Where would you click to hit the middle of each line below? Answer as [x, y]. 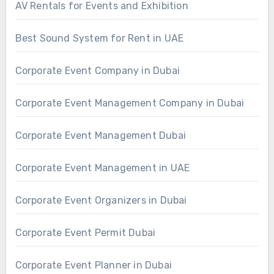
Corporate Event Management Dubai [100, 135]
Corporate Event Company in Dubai [97, 70]
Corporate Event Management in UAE [102, 168]
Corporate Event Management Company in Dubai [130, 103]
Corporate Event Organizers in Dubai [101, 200]
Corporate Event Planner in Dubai [93, 265]
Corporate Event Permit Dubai [85, 232]
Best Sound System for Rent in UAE [99, 38]
